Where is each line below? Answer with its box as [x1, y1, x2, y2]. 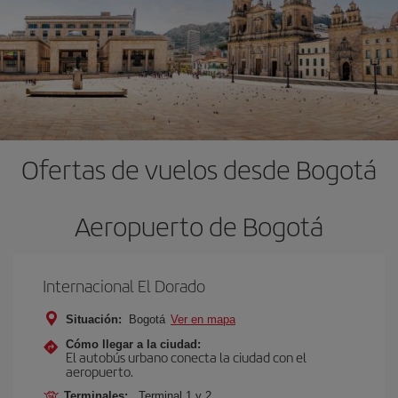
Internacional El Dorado [43, 273, 205, 298]
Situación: [66, 312, 122, 326]
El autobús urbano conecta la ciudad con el [66, 346, 306, 366]
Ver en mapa [171, 312, 235, 326]
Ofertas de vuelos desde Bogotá [21, 149, 377, 187]
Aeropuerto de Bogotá [75, 206, 323, 244]
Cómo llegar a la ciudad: [66, 337, 201, 351]
